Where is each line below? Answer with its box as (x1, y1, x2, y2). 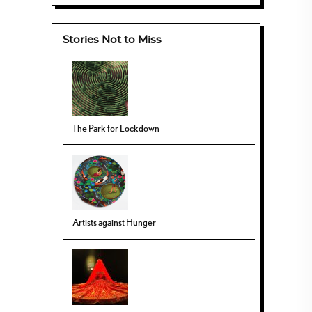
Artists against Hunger (72, 217, 157, 228)
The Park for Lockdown (72, 122, 160, 134)
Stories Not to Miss (63, 35, 162, 46)
